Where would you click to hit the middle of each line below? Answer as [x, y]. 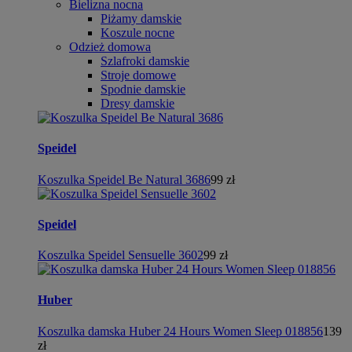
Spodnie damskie [143, 89]
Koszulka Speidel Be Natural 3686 [124, 179]
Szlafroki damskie [145, 61]
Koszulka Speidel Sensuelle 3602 [121, 255]
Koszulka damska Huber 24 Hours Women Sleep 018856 [180, 331]
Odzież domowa [110, 47]
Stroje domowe [138, 75]
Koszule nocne [137, 33]
